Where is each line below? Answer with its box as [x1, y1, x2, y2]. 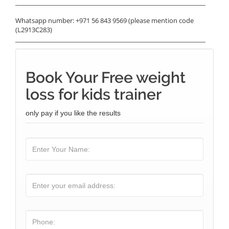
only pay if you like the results [26, 109, 121, 117]
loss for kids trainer [26, 85, 162, 103]
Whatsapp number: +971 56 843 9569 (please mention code [15, 16, 194, 25]
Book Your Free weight [26, 68, 186, 86]
